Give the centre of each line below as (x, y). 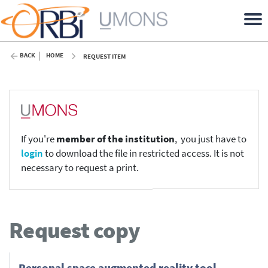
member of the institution (115, 139)
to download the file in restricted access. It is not (143, 154)
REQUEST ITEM (104, 56)
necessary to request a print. (80, 168)
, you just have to (210, 139)
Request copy (74, 230)
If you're (38, 139)
